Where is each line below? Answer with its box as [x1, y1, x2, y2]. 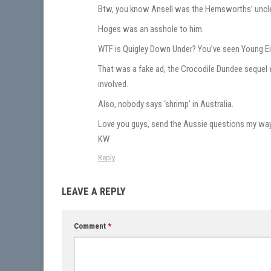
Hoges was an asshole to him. [98, 24, 204, 35]
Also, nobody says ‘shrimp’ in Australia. [98, 99, 233, 110]
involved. [98, 79, 128, 90]
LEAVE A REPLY [62, 185, 126, 198]
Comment [74, 221, 108, 231]
